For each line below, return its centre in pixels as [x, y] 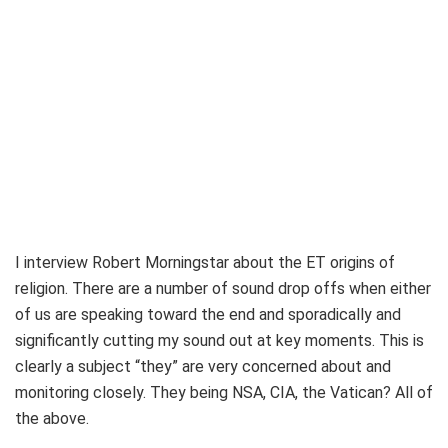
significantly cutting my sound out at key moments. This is [219, 341]
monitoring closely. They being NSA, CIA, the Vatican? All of [224, 393]
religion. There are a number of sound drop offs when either [223, 289]
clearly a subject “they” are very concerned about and [203, 367]
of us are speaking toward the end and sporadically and [208, 315]
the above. [52, 419]
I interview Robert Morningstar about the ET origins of [205, 263]
